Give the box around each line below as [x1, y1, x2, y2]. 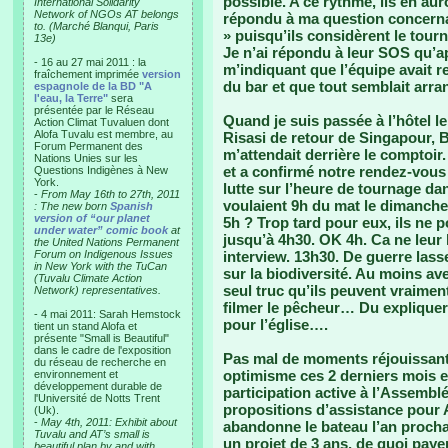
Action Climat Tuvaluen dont [34, 116, 169, 128]
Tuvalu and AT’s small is [34, 428, 150, 440]
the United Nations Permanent [34, 236, 179, 248]
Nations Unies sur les [34, 152, 138, 164]
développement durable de [34, 380, 162, 392]
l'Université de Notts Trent [34, 392, 160, 404]
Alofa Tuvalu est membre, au [34, 128, 173, 140]
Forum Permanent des [34, 140, 143, 152]
